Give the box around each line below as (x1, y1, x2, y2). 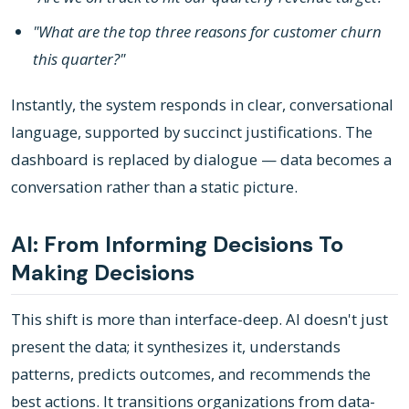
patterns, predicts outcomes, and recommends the (11, 362, 371, 384)
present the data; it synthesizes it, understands (11, 335, 341, 357)
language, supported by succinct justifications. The (11, 121, 372, 142)
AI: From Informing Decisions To (11, 229, 343, 258)
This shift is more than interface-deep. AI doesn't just (11, 308, 388, 330)
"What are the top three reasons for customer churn (33, 20, 382, 42)
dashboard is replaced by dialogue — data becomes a (11, 148, 392, 170)
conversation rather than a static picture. (11, 175, 298, 197)
